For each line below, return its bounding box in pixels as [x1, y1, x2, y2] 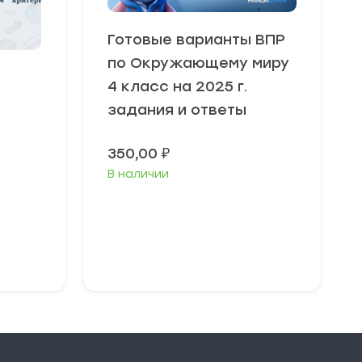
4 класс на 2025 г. [107, 78, 248, 95]
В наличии [107, 167, 169, 181]
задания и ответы [107, 101, 246, 119]
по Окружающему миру [107, 54, 289, 72]
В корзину [174, 242, 242, 258]
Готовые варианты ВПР [107, 31, 285, 48]
